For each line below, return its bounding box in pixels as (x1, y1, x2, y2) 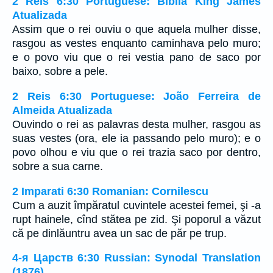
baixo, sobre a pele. (12, 65, 108, 78)
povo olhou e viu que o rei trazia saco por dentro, (12, 146, 261, 158)
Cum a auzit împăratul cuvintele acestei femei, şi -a (12, 199, 261, 211)
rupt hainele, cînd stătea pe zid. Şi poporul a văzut (12, 213, 261, 225)
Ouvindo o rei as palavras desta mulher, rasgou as (12, 118, 261, 130)
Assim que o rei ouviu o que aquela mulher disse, (12, 23, 261, 36)
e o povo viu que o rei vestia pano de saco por (12, 51, 261, 64)
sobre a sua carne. (12, 160, 112, 172)
